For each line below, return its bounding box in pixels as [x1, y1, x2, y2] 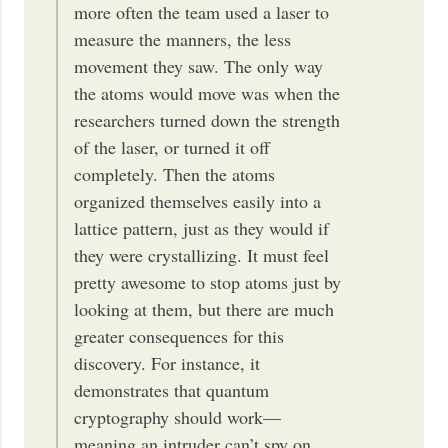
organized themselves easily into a [74, 188, 322, 213]
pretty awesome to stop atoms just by [74, 269, 342, 294]
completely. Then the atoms [74, 161, 276, 186]
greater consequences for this [74, 323, 285, 348]
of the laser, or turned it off [74, 134, 271, 159]
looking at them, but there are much [74, 296, 335, 321]
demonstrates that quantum [74, 377, 270, 402]
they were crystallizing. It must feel [74, 242, 330, 267]
